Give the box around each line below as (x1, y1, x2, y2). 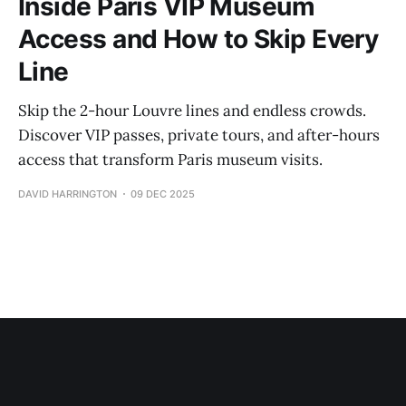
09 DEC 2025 (130, 187, 195, 200)
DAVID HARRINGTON (18, 187, 117, 200)
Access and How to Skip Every (18, 23, 379, 54)
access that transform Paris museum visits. (18, 149, 323, 169)
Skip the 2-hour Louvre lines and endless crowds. (18, 100, 366, 121)
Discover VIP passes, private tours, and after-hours (18, 124, 380, 145)
